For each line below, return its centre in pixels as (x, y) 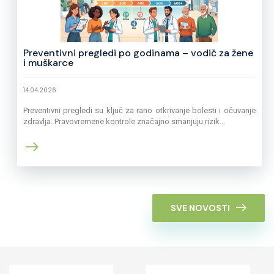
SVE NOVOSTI (200, 208)
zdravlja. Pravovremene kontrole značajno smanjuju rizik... (124, 122)
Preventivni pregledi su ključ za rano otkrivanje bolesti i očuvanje (139, 111)
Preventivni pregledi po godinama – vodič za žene (138, 53)
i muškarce (48, 63)
